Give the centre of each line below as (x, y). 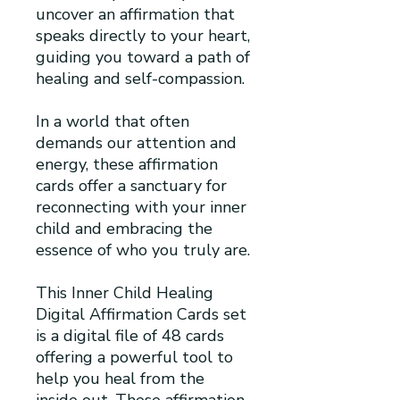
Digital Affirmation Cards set (141, 314)
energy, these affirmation (127, 164)
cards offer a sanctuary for (131, 185)
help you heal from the (120, 378)
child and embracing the (124, 228)
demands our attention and (136, 142)
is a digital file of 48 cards (130, 335)
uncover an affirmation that (135, 14)
